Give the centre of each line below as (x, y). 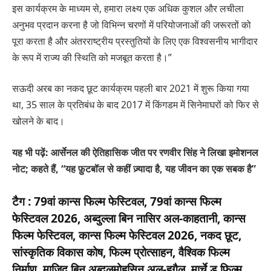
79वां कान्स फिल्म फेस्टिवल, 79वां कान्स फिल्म (128, 201)
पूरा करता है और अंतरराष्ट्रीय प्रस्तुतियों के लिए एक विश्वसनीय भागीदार (135, 41)
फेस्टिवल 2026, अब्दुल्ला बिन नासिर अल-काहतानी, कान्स (129, 218)
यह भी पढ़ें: (31, 153)
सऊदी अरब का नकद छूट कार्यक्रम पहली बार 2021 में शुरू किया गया (131, 89)
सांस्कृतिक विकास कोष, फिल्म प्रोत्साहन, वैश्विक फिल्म (121, 252)
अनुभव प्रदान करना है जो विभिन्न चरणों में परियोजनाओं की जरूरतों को (132, 24)
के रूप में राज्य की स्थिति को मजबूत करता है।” (92, 57)
